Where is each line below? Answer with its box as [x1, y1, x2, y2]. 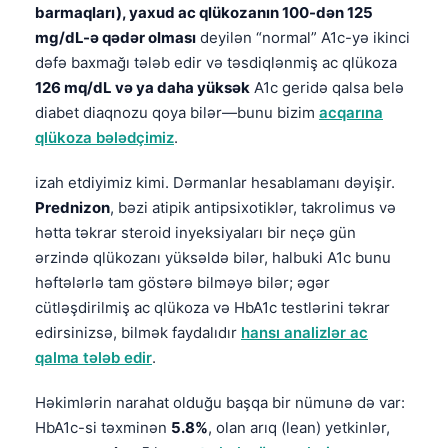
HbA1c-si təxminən [35, 417, 171, 437]
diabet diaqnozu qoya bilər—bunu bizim [35, 102, 319, 122]
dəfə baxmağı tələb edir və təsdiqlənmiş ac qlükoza [35, 52, 397, 72]
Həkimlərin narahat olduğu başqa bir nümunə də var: [35, 392, 405, 412]
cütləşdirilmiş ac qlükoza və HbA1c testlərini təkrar [35, 297, 390, 317]
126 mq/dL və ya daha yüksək [35, 77, 250, 97]
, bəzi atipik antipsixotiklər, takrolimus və [110, 197, 396, 217]
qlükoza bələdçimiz [35, 127, 174, 147]
